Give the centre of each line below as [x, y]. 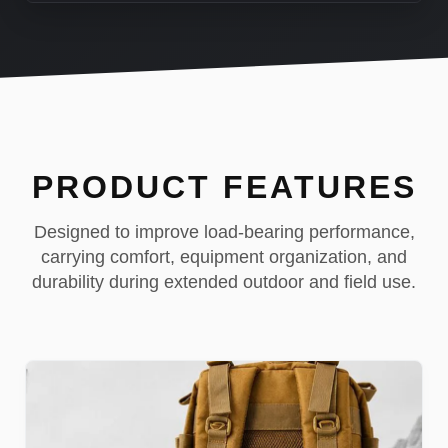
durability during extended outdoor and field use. [224, 281]
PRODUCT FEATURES [224, 186]
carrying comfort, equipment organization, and [224, 256]
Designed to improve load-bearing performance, [224, 231]
